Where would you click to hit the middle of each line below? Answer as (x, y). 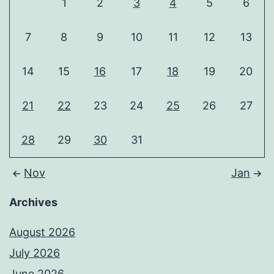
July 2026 (35, 253)
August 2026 (42, 232)
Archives (33, 202)
